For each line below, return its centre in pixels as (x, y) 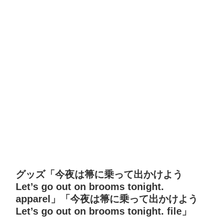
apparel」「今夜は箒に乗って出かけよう (107, 199)
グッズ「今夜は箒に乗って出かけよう (99, 174)
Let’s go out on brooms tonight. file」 (104, 211)
